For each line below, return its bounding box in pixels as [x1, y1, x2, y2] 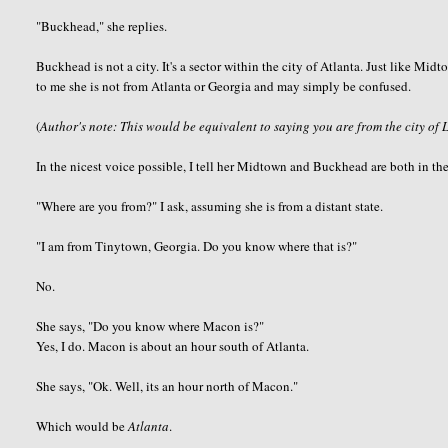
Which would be [36, 416, 129, 435]
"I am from [36, 236, 96, 255]
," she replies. [96, 16, 168, 35]
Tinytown [95, 236, 149, 255]
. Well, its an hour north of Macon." [109, 376, 299, 395]
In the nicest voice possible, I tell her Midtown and [36, 156, 314, 175]
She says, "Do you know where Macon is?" [36, 316, 265, 335]
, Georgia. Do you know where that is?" [148, 236, 358, 255]
